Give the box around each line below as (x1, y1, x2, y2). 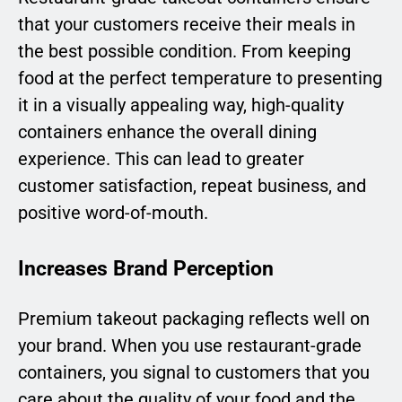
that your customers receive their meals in (18, 13, 355, 36)
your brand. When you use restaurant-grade (18, 335, 362, 357)
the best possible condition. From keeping (18, 40, 351, 63)
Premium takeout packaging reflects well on (18, 308, 370, 330)
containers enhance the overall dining (18, 121, 317, 144)
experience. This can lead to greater (18, 148, 304, 170)
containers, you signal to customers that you (18, 362, 370, 384)
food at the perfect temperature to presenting (18, 67, 382, 90)
